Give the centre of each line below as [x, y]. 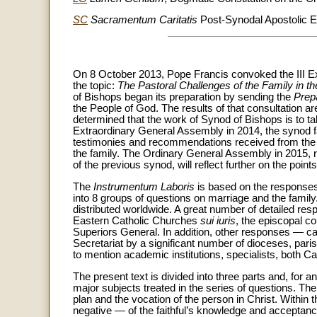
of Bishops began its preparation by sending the [183, 97]
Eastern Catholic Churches [137, 220]
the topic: [95, 86]
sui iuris [218, 220]
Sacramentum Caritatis [144, 20]
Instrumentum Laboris [144, 186]
